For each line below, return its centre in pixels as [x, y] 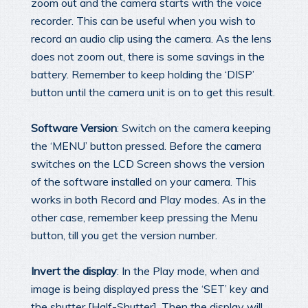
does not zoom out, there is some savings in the [148, 57]
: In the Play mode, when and [188, 271]
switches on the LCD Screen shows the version [148, 163]
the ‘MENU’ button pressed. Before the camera [146, 145]
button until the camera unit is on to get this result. [153, 92]
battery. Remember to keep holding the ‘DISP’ [143, 75]
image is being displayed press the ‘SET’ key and [150, 288]
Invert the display [74, 271]
